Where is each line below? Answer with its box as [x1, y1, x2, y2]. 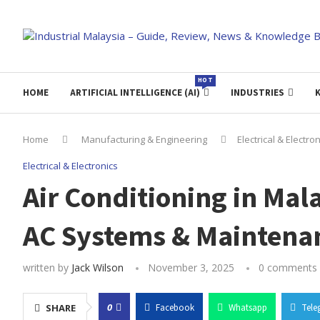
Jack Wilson [71, 260, 124, 274]
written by [23, 260, 71, 274]
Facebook [156, 301, 194, 314]
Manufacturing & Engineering [81, 132, 207, 146]
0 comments [259, 260, 317, 274]
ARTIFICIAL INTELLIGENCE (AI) [70, 86, 200, 99]
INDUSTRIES [231, 86, 284, 99]
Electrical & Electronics [23, 159, 118, 172]
